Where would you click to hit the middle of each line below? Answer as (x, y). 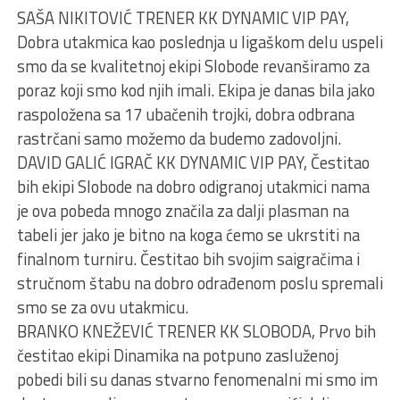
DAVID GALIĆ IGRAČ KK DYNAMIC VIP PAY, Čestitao (193, 162)
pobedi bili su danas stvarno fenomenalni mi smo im (197, 379)
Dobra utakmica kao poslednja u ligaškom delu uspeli (200, 42)
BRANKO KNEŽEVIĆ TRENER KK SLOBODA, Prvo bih (196, 331)
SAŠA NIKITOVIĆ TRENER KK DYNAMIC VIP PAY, (183, 17)
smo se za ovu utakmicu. (102, 307)
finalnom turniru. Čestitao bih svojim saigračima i (188, 258)
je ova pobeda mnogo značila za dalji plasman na (183, 210)
